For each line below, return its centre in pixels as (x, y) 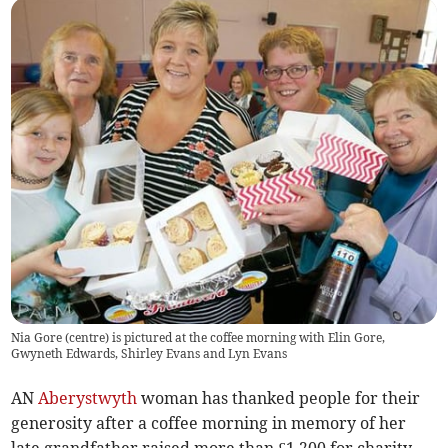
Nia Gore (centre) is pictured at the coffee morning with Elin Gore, (198, 338)
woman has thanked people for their (279, 398)
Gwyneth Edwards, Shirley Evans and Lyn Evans (149, 354)
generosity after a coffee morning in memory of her (209, 423)
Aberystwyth (88, 398)
